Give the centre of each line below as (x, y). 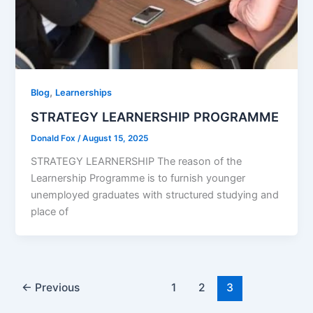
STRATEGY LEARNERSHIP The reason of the (137, 161)
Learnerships (84, 93)
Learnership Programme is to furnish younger (138, 178)
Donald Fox (54, 138)
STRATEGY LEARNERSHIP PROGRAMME (155, 117)
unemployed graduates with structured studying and (155, 195)
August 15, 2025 (116, 138)
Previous (56, 288)
